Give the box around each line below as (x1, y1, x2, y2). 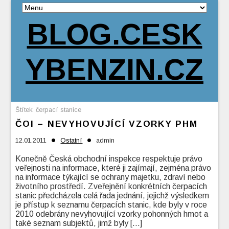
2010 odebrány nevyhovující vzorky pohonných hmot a (15, 210, 209, 219)
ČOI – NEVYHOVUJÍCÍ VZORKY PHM (15, 119, 198, 129)
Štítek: (15, 106, 36, 114)
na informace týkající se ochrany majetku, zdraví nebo (15, 173, 206, 182)
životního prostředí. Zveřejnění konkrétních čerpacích (15, 182, 208, 191)
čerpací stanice (36, 106, 82, 114)
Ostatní (60, 136, 83, 145)
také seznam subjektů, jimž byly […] (15, 219, 143, 228)
